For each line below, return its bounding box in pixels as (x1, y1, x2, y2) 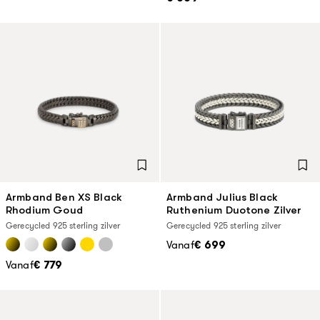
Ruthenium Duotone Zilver (166, 204, 302, 216)
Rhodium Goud (6, 204, 83, 216)
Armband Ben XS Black (6, 191, 122, 203)
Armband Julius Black (166, 191, 278, 203)
